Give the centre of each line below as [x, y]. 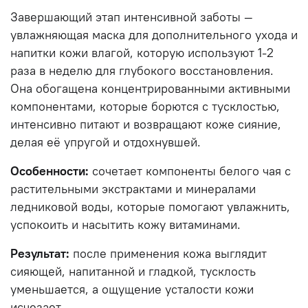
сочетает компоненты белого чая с [190, 171]
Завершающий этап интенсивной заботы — [132, 17]
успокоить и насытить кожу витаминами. [127, 224]
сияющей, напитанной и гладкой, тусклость [133, 271]
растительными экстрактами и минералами [133, 189]
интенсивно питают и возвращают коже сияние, [146, 124]
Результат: [40, 253]
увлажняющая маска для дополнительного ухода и [154, 35]
